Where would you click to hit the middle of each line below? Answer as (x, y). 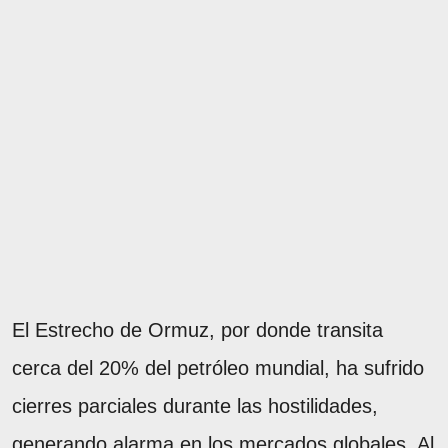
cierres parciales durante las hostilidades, (195, 406)
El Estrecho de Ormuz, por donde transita (197, 330)
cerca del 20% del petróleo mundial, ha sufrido (218, 368)
